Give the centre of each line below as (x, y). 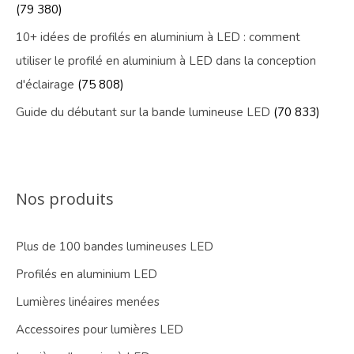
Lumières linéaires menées (88, 302)
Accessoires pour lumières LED (100, 330)
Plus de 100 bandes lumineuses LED (115, 247)
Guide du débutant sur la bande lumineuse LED (143, 113)
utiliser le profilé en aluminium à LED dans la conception (166, 61)
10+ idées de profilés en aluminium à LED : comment (158, 38)
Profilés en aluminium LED (87, 275)
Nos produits (65, 199)
